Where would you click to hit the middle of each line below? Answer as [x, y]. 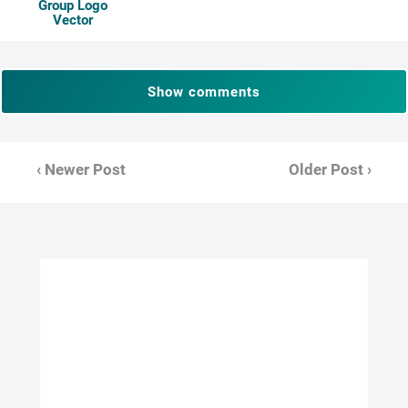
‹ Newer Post [81, 170]
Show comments [204, 92]
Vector [72, 20]
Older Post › [330, 170]
